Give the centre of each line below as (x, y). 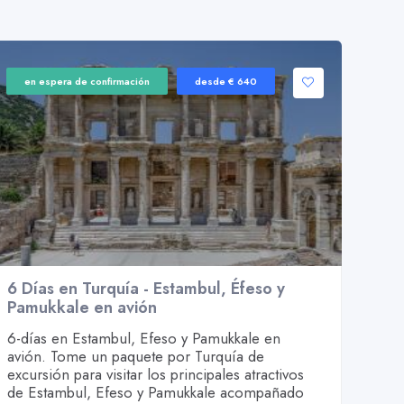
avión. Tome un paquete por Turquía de (136, 356)
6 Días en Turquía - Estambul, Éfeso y (147, 289)
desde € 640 (226, 81)
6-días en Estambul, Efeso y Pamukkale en (144, 338)
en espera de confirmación (87, 81)
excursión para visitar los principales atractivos (156, 374)
